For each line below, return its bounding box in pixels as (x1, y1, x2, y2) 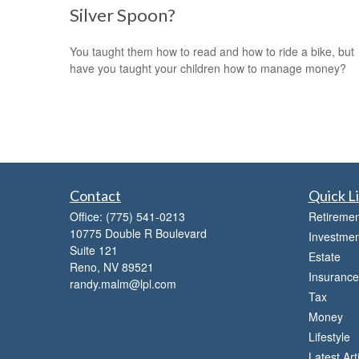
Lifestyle (308, 329, 350, 345)
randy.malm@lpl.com (70, 276, 176, 292)
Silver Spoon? (70, 3, 175, 26)
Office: (70, 208, 106, 224)
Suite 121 (70, 242, 118, 258)
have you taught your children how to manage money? (70, 59, 346, 76)
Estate (308, 248, 341, 264)
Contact (70, 187, 121, 204)
